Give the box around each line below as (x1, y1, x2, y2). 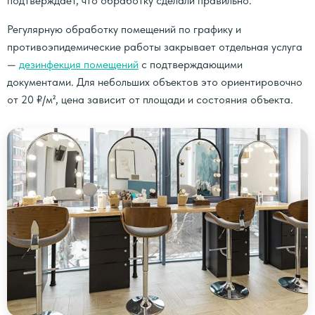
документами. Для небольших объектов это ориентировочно (7, 75, 302, 89)
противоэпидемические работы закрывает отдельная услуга (7, 40, 302, 53)
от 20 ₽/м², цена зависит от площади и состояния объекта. (7, 93, 293, 106)
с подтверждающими (139, 58, 243, 71)
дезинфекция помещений (19, 58, 139, 71)
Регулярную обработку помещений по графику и (7, 22, 241, 36)
